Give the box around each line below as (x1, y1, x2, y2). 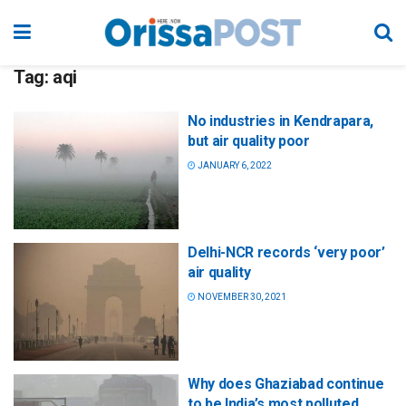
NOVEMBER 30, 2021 (196, 292, 286, 303)
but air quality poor (188, 132, 310, 150)
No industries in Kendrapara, (188, 112, 374, 130)
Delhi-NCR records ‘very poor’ (188, 244, 385, 262)
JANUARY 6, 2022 (196, 160, 272, 170)
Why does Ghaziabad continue (188, 375, 384, 393)
